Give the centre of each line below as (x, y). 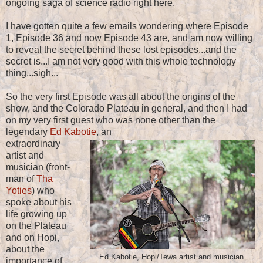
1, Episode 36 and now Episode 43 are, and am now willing (129, 38)
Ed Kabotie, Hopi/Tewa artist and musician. (173, 257)
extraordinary (33, 144)
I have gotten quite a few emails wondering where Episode (127, 26)
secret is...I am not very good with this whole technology (121, 62)
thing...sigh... (32, 73)
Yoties (19, 191)
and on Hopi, (33, 238)
